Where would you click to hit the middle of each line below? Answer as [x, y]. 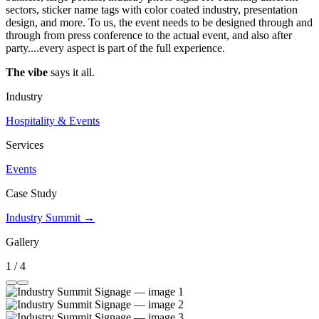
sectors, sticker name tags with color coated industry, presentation [152, 10]
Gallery [22, 242]
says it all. [71, 73]
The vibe [27, 73]
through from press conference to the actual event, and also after [149, 36]
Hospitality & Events [53, 121]
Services [25, 145]
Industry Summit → [50, 218]
